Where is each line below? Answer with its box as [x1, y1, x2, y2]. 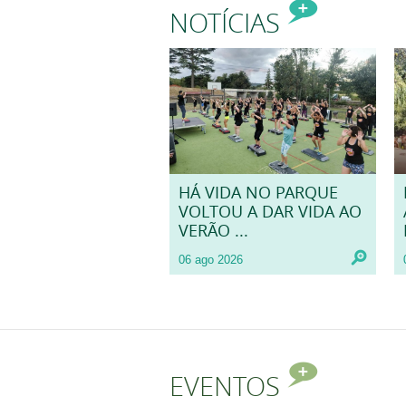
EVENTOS [169, 369, 287, 403]
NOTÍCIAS [169, 5, 287, 40]
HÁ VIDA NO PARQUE [179, 182, 338, 204]
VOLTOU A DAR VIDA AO [179, 201, 362, 223]
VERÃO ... [179, 220, 248, 242]
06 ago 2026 [179, 253, 243, 267]
